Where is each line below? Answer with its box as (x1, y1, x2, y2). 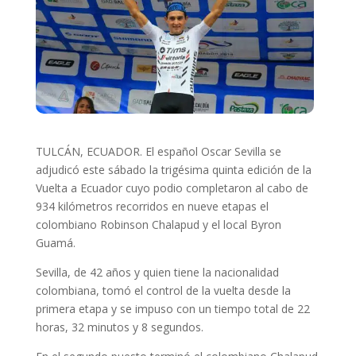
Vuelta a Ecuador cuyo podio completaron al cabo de (35, 180, 308, 195)
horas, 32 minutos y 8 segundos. (35, 319, 203, 335)
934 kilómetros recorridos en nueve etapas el (35, 198, 269, 214)
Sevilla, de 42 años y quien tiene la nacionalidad (35, 264, 279, 280)
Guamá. (35, 234, 75, 250)
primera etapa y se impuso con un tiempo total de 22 (35, 300, 310, 316)
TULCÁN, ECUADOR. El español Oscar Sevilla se (35, 143, 281, 159)
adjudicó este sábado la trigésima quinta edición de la (35, 161, 311, 177)
